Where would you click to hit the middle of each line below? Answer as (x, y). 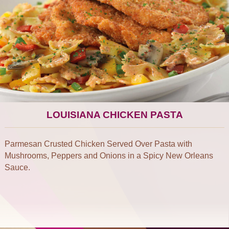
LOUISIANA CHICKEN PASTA (114, 115)
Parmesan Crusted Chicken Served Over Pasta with (98, 144)
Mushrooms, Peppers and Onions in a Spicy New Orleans (109, 156)
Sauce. (17, 167)
